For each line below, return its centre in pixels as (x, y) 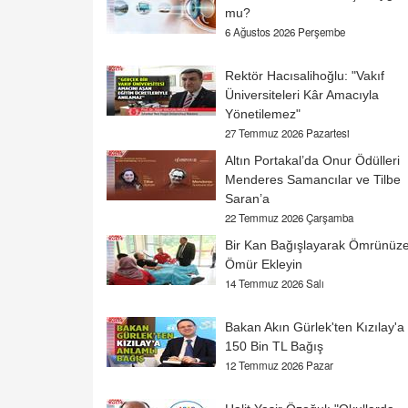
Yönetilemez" (263, 114)
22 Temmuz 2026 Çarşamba (289, 218)
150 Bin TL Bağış (274, 347)
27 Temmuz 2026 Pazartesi (287, 133)
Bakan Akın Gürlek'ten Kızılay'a (315, 327)
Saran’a (247, 199)
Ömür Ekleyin (264, 265)
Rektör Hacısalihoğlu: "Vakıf (305, 76)
